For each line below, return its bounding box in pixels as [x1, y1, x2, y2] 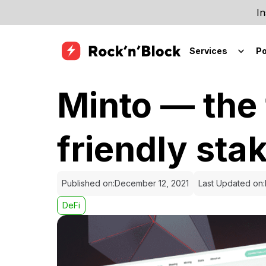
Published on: [62, 178, 115, 188]
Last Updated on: [198, 178, 265, 188]
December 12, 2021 [115, 178, 189, 188]
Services [189, 46, 228, 56]
